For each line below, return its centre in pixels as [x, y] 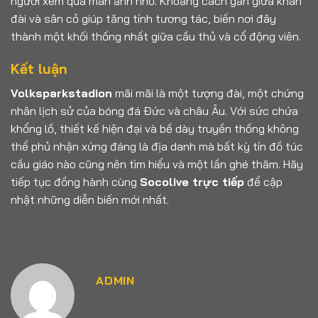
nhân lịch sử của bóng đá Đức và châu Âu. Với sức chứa [154, 110]
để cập [263, 181]
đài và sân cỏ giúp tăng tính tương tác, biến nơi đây [143, 19]
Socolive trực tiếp [192, 181]
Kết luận [39, 69]
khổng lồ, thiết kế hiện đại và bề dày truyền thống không [155, 128]
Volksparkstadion [61, 93]
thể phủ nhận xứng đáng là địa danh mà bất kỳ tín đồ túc [157, 146]
